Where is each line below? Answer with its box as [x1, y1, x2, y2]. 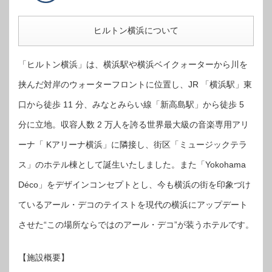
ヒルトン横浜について [93, 25, 178, 35]
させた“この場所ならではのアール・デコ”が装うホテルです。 [18, 219, 254, 229]
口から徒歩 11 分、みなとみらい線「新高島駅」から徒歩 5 [18, 99, 244, 109]
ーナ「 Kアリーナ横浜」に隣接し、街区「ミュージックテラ [18, 139, 247, 149]
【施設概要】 [18, 252, 69, 262]
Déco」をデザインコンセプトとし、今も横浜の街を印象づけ [18, 179, 251, 189]
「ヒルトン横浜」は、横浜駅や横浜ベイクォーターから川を [18, 59, 248, 69]
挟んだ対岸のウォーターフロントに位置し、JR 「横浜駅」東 [18, 79, 252, 89]
